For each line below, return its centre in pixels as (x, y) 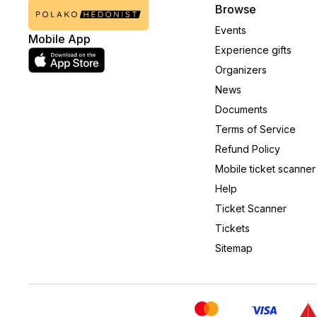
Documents (241, 109)
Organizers (241, 70)
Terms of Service (255, 129)
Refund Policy (248, 149)
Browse (236, 9)
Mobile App (59, 39)
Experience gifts (253, 50)
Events (231, 30)
